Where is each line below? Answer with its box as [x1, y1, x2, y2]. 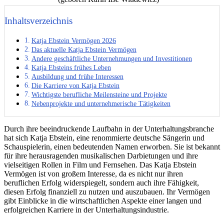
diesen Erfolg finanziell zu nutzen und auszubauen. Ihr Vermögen [4, 187, 210, 196]
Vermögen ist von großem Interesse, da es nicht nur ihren [4, 169, 183, 178]
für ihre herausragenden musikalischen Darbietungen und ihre [4, 151, 198, 160]
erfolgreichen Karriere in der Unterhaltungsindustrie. [4, 205, 169, 214]
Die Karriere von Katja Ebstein [31, 81, 119, 90]
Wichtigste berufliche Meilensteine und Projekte [31, 90, 167, 99]
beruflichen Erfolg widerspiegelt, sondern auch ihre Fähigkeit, [4, 178, 199, 187]
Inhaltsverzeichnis [4, 15, 72, 26]
